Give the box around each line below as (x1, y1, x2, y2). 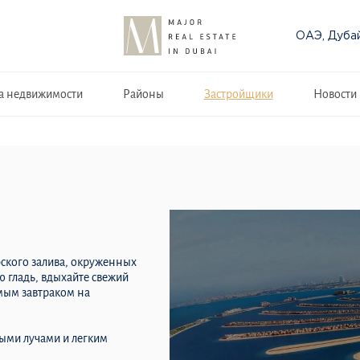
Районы (122, 87, 164, 100)
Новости (313, 87, 357, 100)
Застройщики (203, 87, 273, 100)
